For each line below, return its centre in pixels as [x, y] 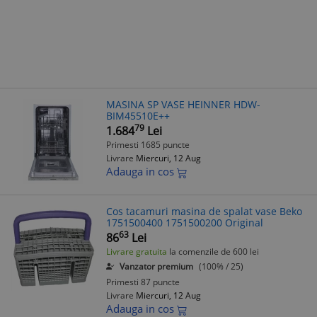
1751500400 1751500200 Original [185, 223]
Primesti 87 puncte [143, 282]
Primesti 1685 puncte [148, 145]
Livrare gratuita [137, 252]
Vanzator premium [156, 266]
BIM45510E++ [138, 116]
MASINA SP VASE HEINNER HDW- [183, 104]
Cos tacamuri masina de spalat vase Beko [204, 211]
